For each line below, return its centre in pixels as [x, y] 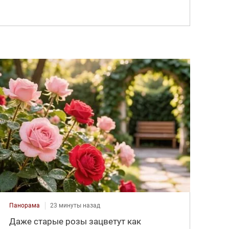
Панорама [25, 206]
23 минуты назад [75, 206]
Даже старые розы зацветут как [75, 222]
